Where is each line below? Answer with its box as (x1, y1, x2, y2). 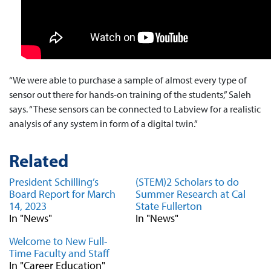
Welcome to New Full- (9, 234, 108, 248)
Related (9, 149, 68, 172)
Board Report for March (9, 187, 116, 201)
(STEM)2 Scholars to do (135, 175, 239, 189)
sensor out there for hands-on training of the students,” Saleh (9, 88, 251, 100)
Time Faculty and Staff (9, 246, 109, 260)
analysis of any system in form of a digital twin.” (9, 117, 198, 129)
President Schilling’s (9, 175, 99, 189)
